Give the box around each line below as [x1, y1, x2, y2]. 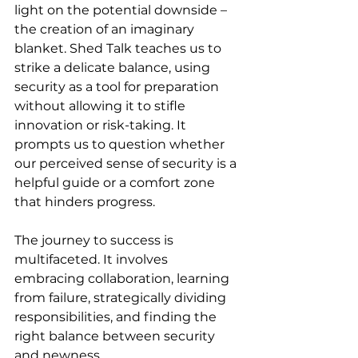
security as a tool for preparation [14, 78, 222, 94]
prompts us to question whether [14, 136, 228, 152]
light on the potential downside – [14, 2, 230, 18]
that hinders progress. [14, 193, 155, 209]
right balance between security [14, 328, 218, 344]
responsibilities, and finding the [14, 308, 220, 324]
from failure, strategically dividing [14, 289, 229, 305]
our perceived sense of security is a [14, 155, 240, 171]
